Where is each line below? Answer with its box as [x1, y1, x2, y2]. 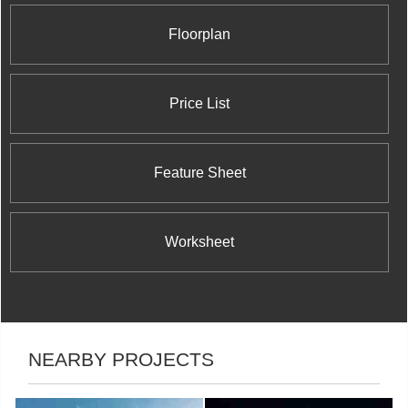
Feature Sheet [153, 165, 246, 181]
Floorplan [168, 26, 230, 43]
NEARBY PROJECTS [28, 349, 214, 371]
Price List [169, 96, 229, 112]
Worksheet [165, 234, 234, 250]
